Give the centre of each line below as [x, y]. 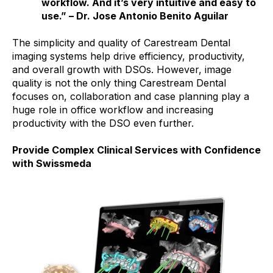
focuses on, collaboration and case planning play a [131, 96]
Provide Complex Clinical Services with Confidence [136, 150]
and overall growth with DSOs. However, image [122, 69]
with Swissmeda [52, 164]
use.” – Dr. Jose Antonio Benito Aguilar [135, 16]
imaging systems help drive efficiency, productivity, [129, 56]
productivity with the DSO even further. [103, 123]
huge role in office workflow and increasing [113, 109]
